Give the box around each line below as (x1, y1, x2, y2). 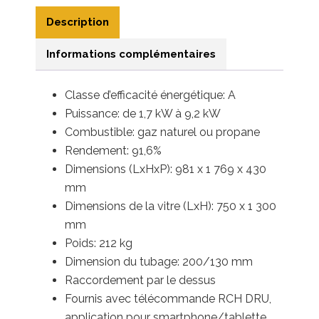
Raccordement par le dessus (65, 273, 216, 287)
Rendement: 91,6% (65, 143, 162, 157)
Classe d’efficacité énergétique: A (65, 88, 236, 102)
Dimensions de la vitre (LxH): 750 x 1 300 (65, 199, 276, 213)
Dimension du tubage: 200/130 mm (65, 254, 253, 268)
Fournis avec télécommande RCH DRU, (65, 291, 271, 305)
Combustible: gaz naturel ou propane (65, 125, 260, 139)
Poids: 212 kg (65, 236, 132, 250)
